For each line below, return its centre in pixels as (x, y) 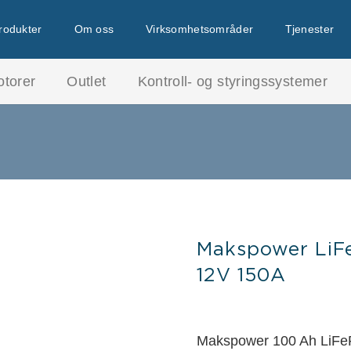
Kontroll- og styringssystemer (232, 81)
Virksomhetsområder (200, 29)
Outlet (87, 81)
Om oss (94, 29)
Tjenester (309, 29)
